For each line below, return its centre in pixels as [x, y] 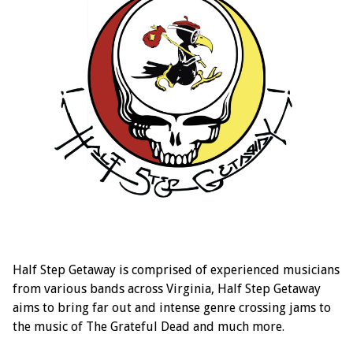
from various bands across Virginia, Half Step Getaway [167, 289]
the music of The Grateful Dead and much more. [149, 327]
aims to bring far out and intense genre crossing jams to [172, 308]
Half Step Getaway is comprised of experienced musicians [176, 270]
